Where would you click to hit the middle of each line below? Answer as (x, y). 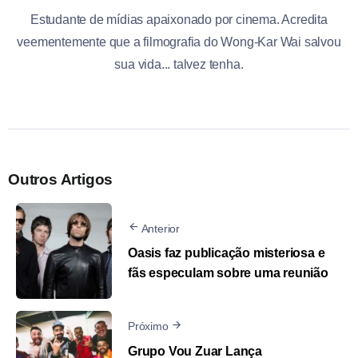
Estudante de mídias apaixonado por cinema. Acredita (179, 19)
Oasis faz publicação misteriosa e (227, 253)
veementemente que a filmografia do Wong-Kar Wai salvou (179, 42)
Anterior (161, 228)
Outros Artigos (61, 179)
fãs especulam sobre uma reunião (228, 273)
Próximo (148, 326)
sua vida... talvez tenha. (179, 64)
